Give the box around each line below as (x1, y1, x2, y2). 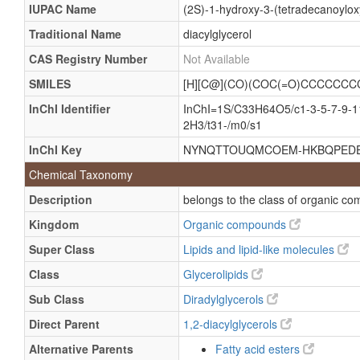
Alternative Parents (29, 341, 133, 357)
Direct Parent (29, 316, 100, 332)
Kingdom (29, 216, 79, 232)
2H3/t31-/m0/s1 (183, 117, 262, 133)
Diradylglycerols (183, 291, 267, 307)
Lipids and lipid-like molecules (183, 241, 337, 257)
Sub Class (29, 291, 84, 307)
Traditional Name (29, 26, 121, 42)
